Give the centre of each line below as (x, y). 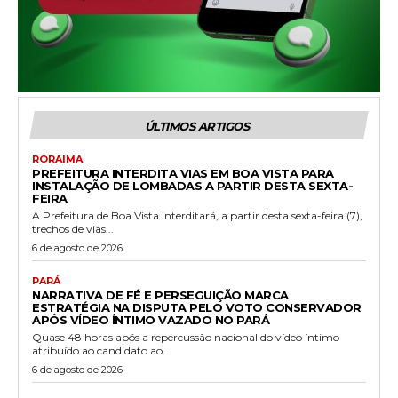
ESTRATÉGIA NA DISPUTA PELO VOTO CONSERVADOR (197, 307)
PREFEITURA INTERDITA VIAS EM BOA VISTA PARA (183, 173)
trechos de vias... (73, 228)
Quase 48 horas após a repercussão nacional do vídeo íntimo (186, 337)
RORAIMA (57, 159)
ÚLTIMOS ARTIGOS (197, 126)
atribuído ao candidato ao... (101, 350)
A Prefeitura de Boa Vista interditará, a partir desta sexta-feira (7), (197, 215)
